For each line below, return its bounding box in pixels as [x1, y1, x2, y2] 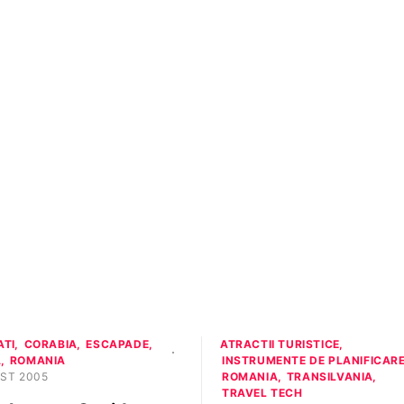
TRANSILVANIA [286, 370, 374, 383]
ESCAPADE [86, 337, 150, 351]
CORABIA [23, 337, 78, 351]
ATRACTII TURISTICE [220, 337, 340, 351]
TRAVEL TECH [222, 386, 303, 399]
